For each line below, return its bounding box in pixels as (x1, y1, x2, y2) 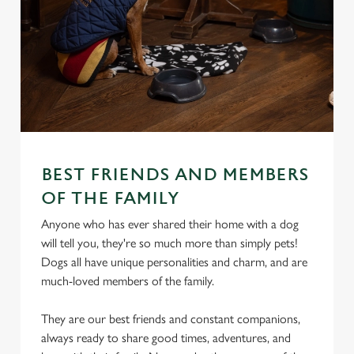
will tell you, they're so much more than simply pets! (41, 235, 298, 250)
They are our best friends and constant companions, (41, 311, 300, 326)
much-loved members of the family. (41, 273, 217, 288)
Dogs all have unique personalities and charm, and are (41, 254, 307, 269)
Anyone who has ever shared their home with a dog (41, 217, 299, 232)
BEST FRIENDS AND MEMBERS (41, 165, 309, 185)
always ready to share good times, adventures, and (41, 330, 291, 345)
